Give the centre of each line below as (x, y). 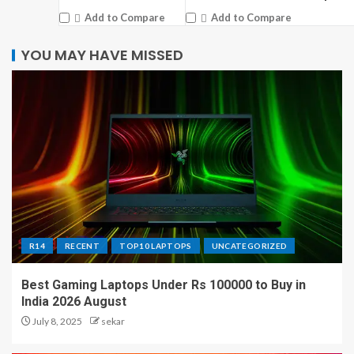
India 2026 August (74, 301)
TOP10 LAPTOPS (156, 245)
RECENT (83, 245)
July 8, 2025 (56, 321)
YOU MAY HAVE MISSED (102, 55)
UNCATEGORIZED (249, 245)
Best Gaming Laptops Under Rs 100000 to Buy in (164, 284)
